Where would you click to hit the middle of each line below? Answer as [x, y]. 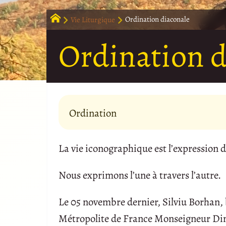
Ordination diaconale [157, 19]
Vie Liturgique [93, 19]
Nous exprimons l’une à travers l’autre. [140, 175]
